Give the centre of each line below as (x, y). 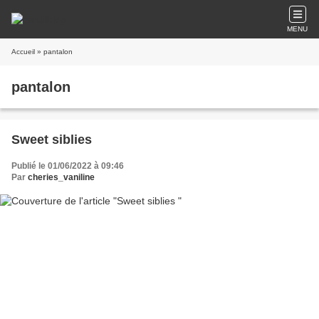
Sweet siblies (52, 140)
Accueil (23, 52)
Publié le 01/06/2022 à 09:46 (68, 166)
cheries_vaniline (61, 177)
